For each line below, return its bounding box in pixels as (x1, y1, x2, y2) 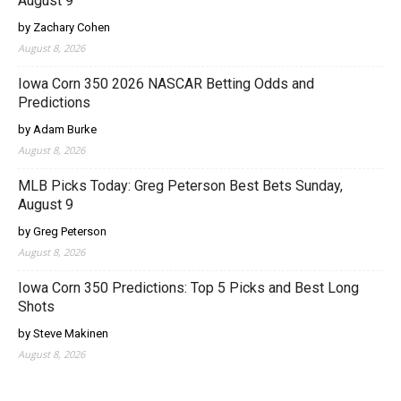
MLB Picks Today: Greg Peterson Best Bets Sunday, (18, 177, 343, 194)
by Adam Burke (18, 123, 97, 136)
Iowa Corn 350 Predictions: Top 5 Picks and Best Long (18, 279, 359, 296)
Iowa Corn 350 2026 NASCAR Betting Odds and (18, 75, 314, 92)
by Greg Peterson (18, 225, 107, 238)
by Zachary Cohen (18, 21, 110, 34)
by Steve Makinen (18, 327, 108, 340)
